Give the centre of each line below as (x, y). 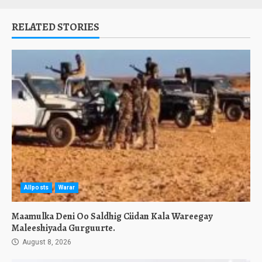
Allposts (36, 187)
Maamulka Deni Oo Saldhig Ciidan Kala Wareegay (112, 216)
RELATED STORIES (56, 27)
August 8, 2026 (46, 242)
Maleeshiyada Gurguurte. (63, 228)
